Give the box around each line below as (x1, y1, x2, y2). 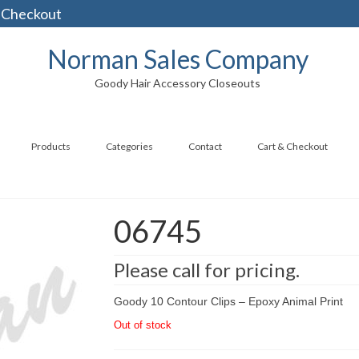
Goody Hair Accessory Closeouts (95, 76, 260, 90)
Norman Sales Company (46, 43, 309, 75)
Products (31, 140, 71, 152)
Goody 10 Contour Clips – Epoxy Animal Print (113, 295, 343, 308)
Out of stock (113, 319, 171, 331)
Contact (188, 140, 222, 152)
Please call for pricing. (113, 258, 300, 281)
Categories (106, 140, 153, 152)
